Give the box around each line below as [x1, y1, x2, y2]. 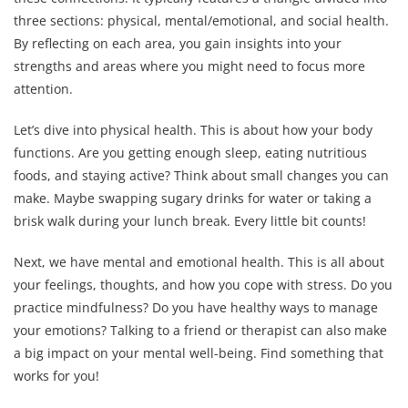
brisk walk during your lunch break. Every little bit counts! [14, 211, 366, 229]
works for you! [14, 366, 99, 384]
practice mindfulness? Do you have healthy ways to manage [14, 298, 378, 316]
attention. [14, 79, 73, 97]
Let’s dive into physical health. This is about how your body [14, 120, 372, 138]
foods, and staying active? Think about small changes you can [14, 166, 389, 184]
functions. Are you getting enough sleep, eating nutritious [14, 143, 367, 161]
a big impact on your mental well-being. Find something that [14, 343, 383, 362]
